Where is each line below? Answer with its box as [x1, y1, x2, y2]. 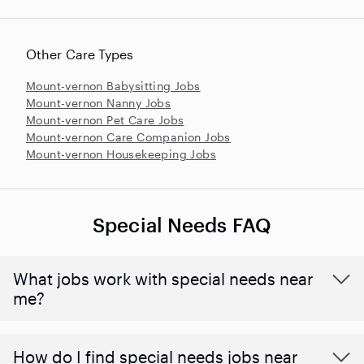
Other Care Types [26, 45, 134, 62]
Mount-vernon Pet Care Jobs [26, 112, 184, 127]
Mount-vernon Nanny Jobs [26, 95, 171, 110]
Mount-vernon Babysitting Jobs [26, 78, 201, 93]
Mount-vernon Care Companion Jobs [26, 129, 231, 144]
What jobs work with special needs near [13, 268, 314, 288]
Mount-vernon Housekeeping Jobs [26, 146, 216, 161]
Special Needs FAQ [93, 212, 271, 236]
